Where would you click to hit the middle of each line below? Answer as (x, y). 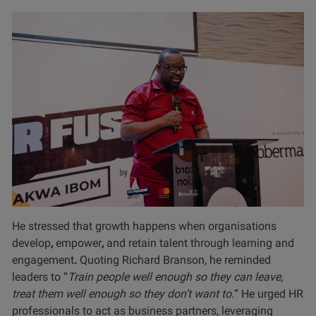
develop (31, 243)
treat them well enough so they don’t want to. (123, 294)
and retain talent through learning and (200, 243)
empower (79, 243)
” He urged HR (269, 294)
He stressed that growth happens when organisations (144, 226)
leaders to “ (40, 277)
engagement (43, 260)
